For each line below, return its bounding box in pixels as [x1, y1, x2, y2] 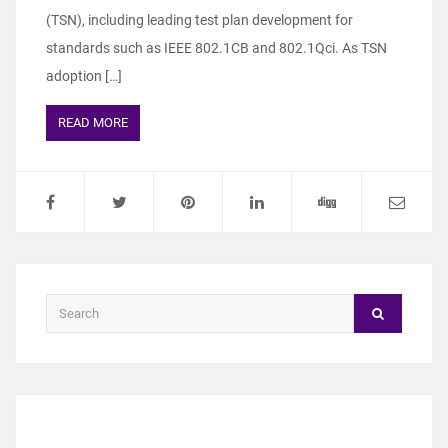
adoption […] [46, 67, 122, 84]
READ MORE [58, 114, 128, 130]
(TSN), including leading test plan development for [46, 11, 353, 28]
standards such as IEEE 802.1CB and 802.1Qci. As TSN [46, 39, 387, 56]
